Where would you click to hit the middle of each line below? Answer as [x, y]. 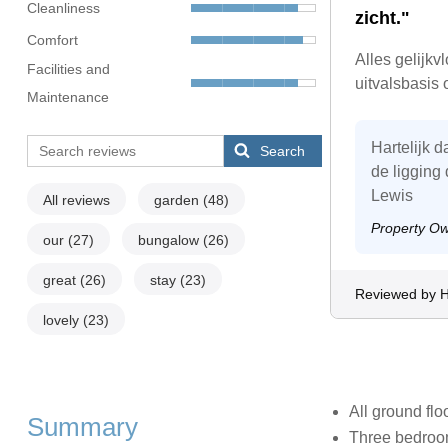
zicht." [382, 18]
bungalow [170, 240]
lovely [62, 320]
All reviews [76, 200]
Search [283, 151]
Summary [82, 427]
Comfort [52, 39]
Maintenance [67, 97]
